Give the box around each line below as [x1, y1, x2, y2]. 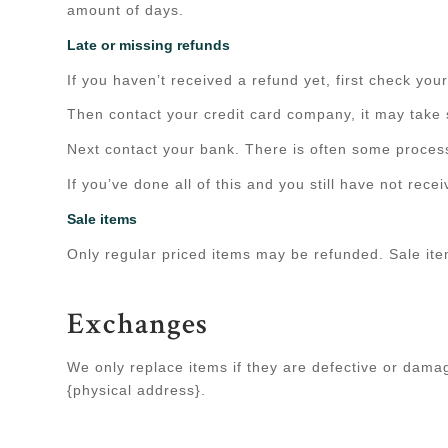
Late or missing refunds [67, 36, 230, 53]
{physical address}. [67, 381, 206, 398]
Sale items [67, 211, 137, 228]
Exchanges [67, 312, 208, 343]
